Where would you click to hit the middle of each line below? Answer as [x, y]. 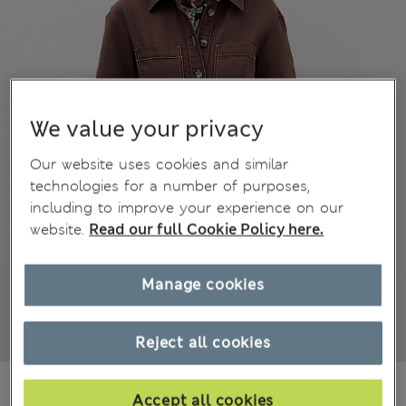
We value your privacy [147, 129]
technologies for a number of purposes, [170, 186]
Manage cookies [203, 285]
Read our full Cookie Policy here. [207, 229]
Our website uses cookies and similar [159, 164]
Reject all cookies [203, 343]
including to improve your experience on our [187, 208]
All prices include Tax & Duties [170, 387]
